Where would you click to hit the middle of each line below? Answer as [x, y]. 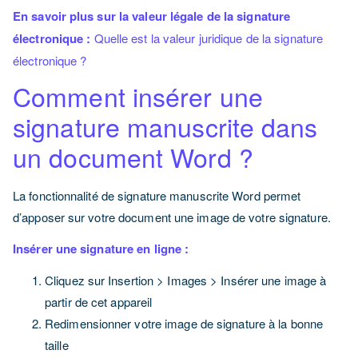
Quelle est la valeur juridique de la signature [207, 38]
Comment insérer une [138, 96]
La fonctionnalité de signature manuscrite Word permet [157, 195]
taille [57, 345]
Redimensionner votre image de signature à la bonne [184, 323]
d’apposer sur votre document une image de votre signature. [172, 217]
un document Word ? [137, 157]
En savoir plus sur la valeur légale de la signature [152, 16]
